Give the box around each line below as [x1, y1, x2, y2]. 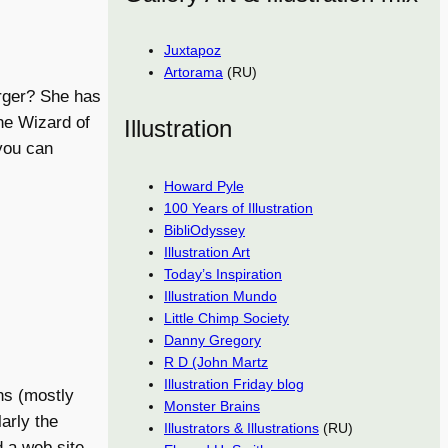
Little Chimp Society [164, 310, 289, 327]
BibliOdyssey [164, 222, 245, 239]
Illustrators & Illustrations [164, 420, 319, 437]
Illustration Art [164, 244, 250, 261]
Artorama [164, 64, 223, 81]
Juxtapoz [164, 42, 221, 59]
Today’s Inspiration [164, 266, 282, 283]
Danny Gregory [164, 332, 261, 349]
